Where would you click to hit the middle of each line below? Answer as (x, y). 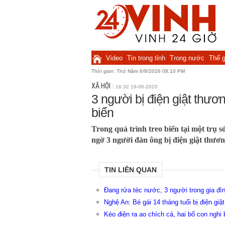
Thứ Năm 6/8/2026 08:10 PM (151, 71)
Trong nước (187, 58)
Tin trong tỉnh (146, 58)
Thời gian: (104, 71)
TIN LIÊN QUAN (131, 170)
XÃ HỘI (101, 86)
